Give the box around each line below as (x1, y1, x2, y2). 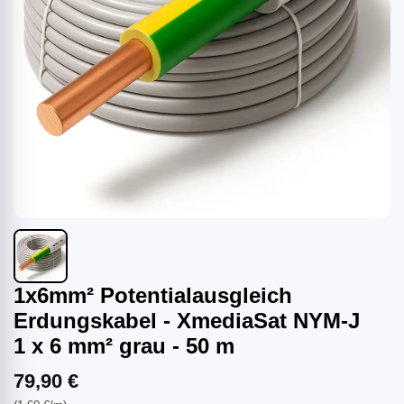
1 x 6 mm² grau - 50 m (14, 334, 234, 358)
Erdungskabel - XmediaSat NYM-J (14, 308, 360, 333)
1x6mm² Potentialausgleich (14, 283, 292, 308)
